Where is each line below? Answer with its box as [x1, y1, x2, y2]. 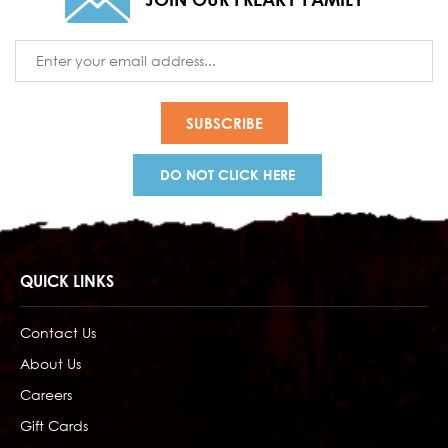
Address [15, 62, 68, 80]
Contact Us [20, 323, 96, 341]
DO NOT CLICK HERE [160, 165, 295, 183]
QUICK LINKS [20, 270, 114, 291]
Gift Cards [20, 416, 88, 434]
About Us [20, 354, 81, 372]
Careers [20, 385, 72, 403]
